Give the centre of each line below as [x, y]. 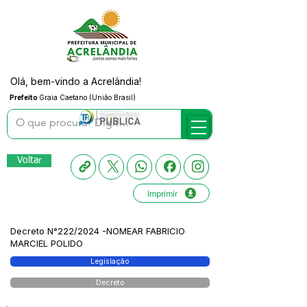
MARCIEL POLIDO [47, 243]
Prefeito [24, 97]
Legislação [110, 261]
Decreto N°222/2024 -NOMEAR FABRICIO [98, 231]
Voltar [29, 160]
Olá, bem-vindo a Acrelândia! [76, 81]
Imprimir [162, 193]
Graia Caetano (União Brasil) [87, 97]
